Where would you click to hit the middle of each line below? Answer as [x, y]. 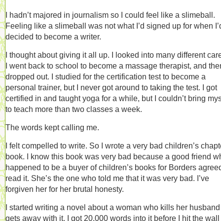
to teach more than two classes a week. [74, 109]
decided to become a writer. [53, 37]
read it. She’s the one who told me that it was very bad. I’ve [107, 178]
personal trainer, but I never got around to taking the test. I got [111, 87]
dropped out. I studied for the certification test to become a [106, 76]
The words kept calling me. [52, 127]
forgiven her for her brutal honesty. [65, 189]
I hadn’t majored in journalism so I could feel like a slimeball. [110, 15]
